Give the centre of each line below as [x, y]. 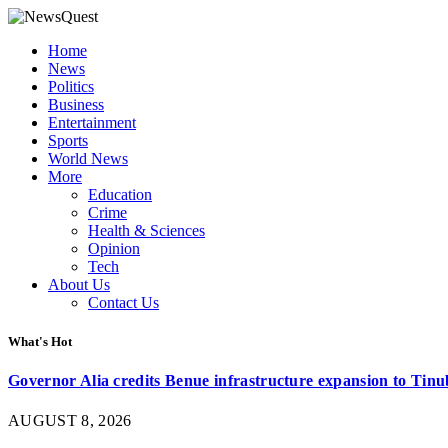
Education [120, 194]
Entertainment [92, 122]
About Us [79, 284]
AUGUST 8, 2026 [70, 420]
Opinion [114, 248]
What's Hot [40, 342]
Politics [71, 86]
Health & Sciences [146, 230]
